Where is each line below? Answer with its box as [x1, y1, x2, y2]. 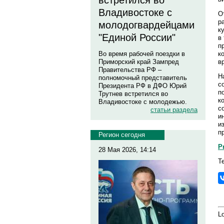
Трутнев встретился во [98, 90, 168, 97]
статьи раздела [150, 106, 197, 113]
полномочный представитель [98, 74, 187, 81]
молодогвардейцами [98, 19, 194, 30]
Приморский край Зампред [98, 58, 179, 65]
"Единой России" [98, 32, 175, 43]
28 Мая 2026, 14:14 [98, 146, 156, 153]
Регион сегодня [98, 131, 145, 138]
